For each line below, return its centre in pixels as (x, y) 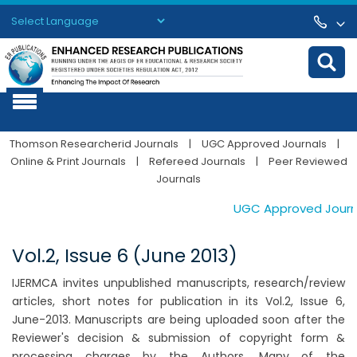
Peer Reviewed (306, 162)
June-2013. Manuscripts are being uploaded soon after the (178, 320)
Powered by (41, 39)
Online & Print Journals (69, 162)
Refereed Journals (197, 162)
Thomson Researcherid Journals (95, 144)
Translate (127, 39)
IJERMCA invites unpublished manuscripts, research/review (178, 283)
